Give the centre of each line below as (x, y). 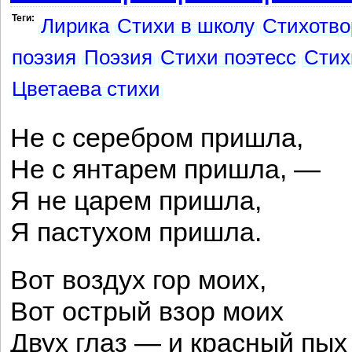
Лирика (75, 26)
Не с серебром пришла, (157, 138)
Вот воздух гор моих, (138, 280)
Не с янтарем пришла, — (165, 169)
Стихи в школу (186, 26)
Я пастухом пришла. (136, 232)
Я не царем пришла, (136, 201)
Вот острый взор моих (147, 312)
